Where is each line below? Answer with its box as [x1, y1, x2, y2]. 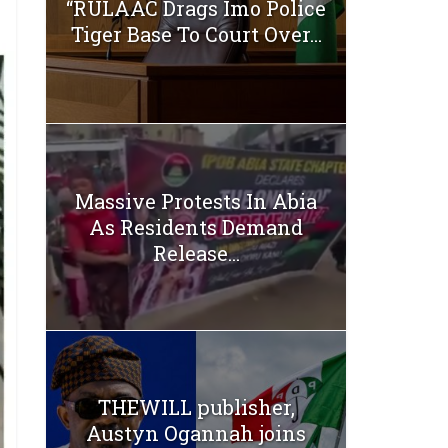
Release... [152, 239, 240, 266]
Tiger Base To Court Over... [70, 20, 322, 47]
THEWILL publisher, [97, 394, 295, 421]
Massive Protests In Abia [75, 187, 317, 214]
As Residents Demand [89, 213, 303, 240]
